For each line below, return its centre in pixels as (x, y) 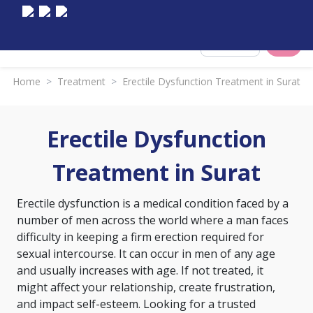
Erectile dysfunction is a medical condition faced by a (153, 203)
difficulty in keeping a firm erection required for (140, 237)
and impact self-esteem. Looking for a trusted (136, 304)
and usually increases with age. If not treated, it (140, 270)
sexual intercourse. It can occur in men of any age (146, 254)
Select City (239, 44)
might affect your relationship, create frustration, (146, 287)
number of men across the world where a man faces (153, 220)
